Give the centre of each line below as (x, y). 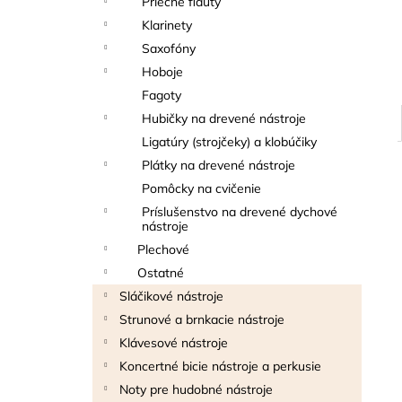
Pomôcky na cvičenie (201, 188)
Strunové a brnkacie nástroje (202, 319)
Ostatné (161, 273)
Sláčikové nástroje (171, 296)
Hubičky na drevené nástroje (224, 118)
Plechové (163, 249)
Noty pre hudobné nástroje (196, 389)
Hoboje (162, 72)
